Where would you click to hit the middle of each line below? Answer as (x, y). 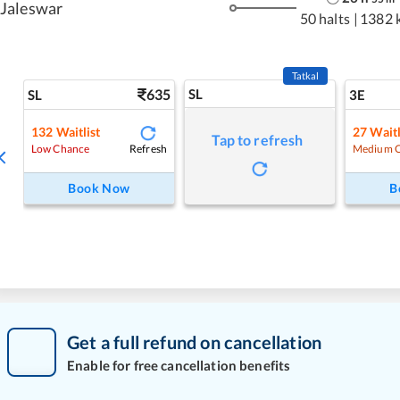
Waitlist (78, 132)
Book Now (99, 187)
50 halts (325, 19)
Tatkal (305, 75)
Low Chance (61, 149)
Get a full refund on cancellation (195, 342)
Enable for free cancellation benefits (179, 366)
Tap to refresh (258, 139)
